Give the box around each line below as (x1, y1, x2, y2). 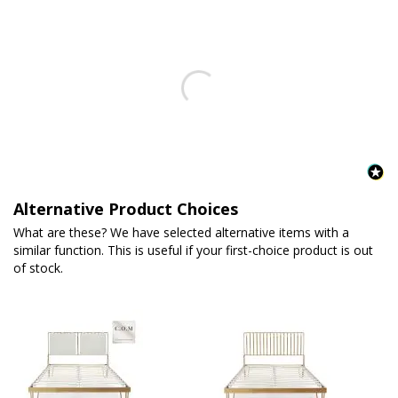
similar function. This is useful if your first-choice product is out (13, 241, 373, 259)
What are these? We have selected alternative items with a (13, 223, 349, 241)
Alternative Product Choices (13, 197, 238, 219)
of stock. (13, 259, 63, 276)
